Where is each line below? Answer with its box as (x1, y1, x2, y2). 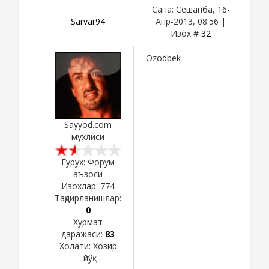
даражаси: (61, 228, 105, 240)
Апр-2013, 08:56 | (156, 15, 226, 27)
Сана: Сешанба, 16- (151, 3, 230, 15)
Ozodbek (146, 52, 181, 64)
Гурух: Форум (61, 156, 115, 168)
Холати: (59, 240, 93, 252)
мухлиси (71, 130, 104, 142)
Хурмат (73, 216, 103, 228)
